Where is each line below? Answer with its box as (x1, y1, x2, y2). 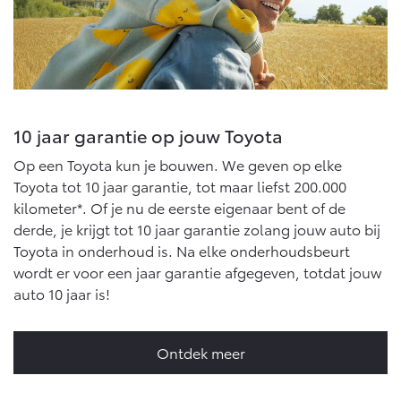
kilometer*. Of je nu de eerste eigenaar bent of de (13, 197, 346, 218)
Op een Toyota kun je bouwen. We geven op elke (13, 154, 342, 175)
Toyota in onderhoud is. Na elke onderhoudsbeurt (13, 240, 350, 261)
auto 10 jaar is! (13, 283, 110, 304)
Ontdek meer (156, 342, 245, 363)
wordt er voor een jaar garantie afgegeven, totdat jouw (13, 261, 381, 283)
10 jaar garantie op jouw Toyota (13, 123, 283, 149)
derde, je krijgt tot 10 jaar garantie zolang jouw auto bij (13, 218, 380, 240)
